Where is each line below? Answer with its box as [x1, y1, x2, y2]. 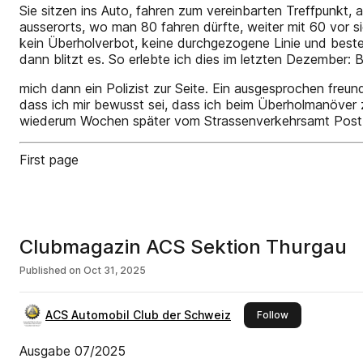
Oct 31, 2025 [83, 264, 146, 276]
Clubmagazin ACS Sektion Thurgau [19, 235, 347, 258]
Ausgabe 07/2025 [19, 343, 126, 359]
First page [19, 152, 79, 168]
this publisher [288, 308, 352, 320]
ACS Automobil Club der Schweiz [45, 308, 231, 322]
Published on [19, 264, 81, 276]
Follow [257, 309, 288, 321]
